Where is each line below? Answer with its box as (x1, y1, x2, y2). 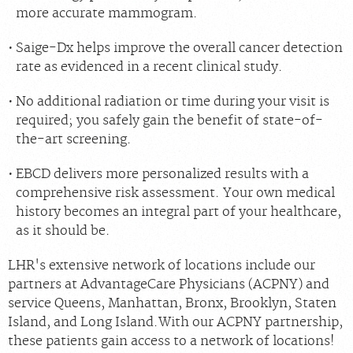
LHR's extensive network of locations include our (8, 258, 315, 274)
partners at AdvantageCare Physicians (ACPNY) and (8, 277, 329, 293)
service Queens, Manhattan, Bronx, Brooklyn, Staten (8, 295, 336, 312)
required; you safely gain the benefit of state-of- (15, 113, 323, 129)
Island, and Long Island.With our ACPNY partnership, (8, 314, 343, 331)
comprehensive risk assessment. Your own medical (15, 185, 335, 202)
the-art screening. (15, 132, 132, 148)
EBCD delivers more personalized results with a (15, 166, 309, 183)
